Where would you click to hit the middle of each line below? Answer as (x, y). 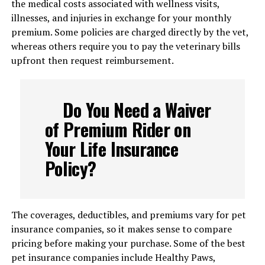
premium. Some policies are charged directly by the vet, (130, 32)
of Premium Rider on (118, 129)
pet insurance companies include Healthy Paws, (113, 257)
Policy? (70, 168)
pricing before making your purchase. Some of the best (128, 243)
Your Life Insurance (112, 149)
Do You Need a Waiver (137, 110)
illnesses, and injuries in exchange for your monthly (121, 18)
